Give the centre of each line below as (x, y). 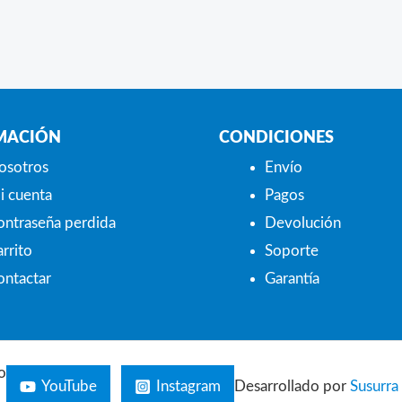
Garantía (292, 278)
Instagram (188, 387)
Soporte (292, 250)
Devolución (303, 223)
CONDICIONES (276, 138)
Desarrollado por (292, 387)
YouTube (69, 387)
